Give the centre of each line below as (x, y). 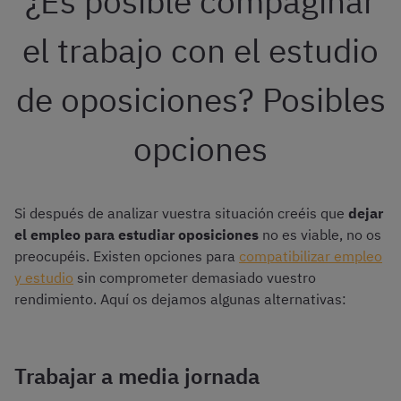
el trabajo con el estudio (200, 51)
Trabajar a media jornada (137, 376)
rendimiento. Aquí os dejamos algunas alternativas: (180, 299)
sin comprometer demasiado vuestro (195, 278)
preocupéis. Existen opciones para (127, 256)
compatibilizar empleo (311, 256)
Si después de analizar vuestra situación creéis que (181, 213)
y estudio (44, 278)
